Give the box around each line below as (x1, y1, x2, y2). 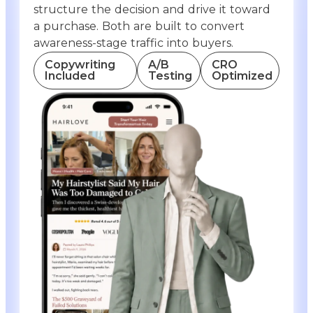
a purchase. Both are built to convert (34, 19, 245, 33)
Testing (147, 68, 192, 82)
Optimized (211, 68, 272, 82)
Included (45, 68, 95, 82)
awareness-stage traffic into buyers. (34, 36, 233, 50)
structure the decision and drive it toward (34, 2, 270, 16)
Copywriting (45, 57, 115, 71)
